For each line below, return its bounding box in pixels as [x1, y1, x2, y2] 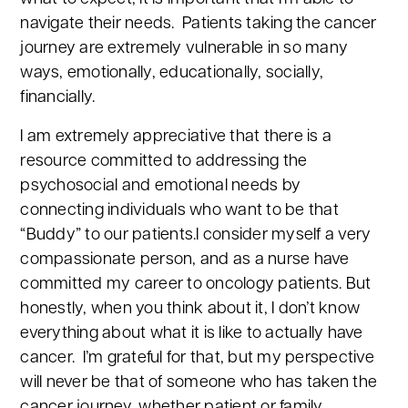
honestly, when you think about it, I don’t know [20, 301, 361, 318]
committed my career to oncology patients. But [20, 276, 372, 293]
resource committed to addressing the [20, 153, 308, 170]
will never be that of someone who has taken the [20, 374, 378, 392]
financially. [20, 89, 96, 107]
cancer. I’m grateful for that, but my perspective [20, 350, 374, 367]
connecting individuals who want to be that [20, 202, 339, 219]
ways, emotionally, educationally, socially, [20, 65, 324, 82]
